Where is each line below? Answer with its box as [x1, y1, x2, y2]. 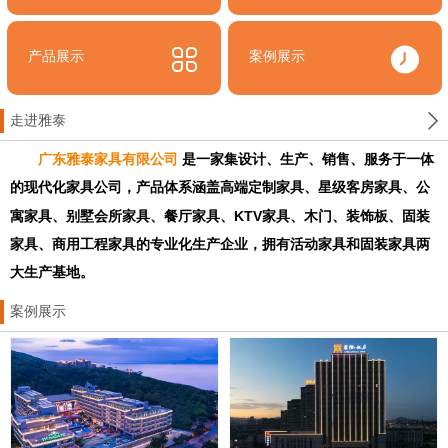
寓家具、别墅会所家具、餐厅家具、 [10, 209, 234, 225]
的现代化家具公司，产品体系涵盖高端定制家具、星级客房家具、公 [10, 180, 430, 196]
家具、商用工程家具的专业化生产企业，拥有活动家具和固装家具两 [10, 237, 430, 253]
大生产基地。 [10, 265, 94, 281]
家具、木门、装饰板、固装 [262, 209, 430, 225]
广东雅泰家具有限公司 [38, 152, 182, 168]
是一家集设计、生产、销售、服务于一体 [182, 152, 434, 168]
